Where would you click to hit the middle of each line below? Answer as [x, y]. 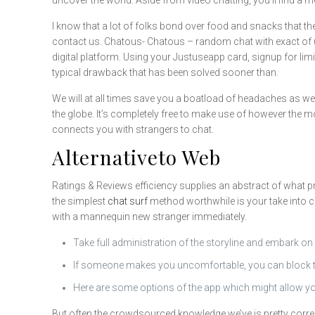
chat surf [128, 201]
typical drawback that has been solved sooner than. [166, 72]
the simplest [80, 201]
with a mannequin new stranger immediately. [150, 217]
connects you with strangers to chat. [133, 129]
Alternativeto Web [137, 157]
